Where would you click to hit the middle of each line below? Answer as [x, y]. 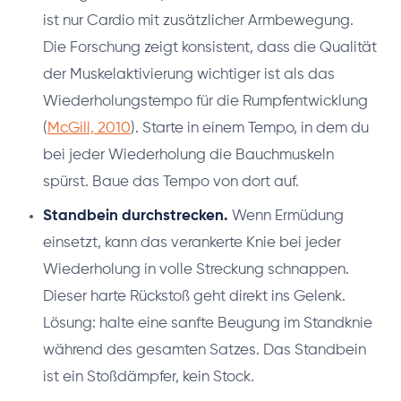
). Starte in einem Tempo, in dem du [250, 128]
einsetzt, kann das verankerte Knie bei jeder [192, 243]
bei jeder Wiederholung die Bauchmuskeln [188, 155]
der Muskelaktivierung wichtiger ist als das [189, 74]
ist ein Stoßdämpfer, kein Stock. [149, 377]
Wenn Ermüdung [286, 216]
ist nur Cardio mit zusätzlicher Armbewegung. [198, 21]
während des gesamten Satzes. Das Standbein [205, 350]
